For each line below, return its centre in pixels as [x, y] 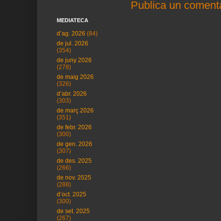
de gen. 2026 [74, 144]
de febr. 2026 [74, 127]
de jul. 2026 [73, 43]
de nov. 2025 [74, 178]
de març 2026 [75, 110]
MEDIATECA [73, 20]
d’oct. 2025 [72, 194]
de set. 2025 [73, 211]
